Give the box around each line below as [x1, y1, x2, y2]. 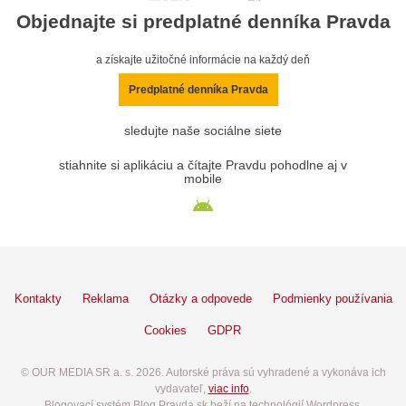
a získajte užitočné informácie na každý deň [96, 53, 310, 67]
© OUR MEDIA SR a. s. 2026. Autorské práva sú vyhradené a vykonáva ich [20, 366, 386, 380]
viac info [208, 382, 249, 396]
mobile [184, 172, 222, 187]
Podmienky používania [272, 292, 392, 306]
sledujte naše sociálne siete [124, 124, 282, 139]
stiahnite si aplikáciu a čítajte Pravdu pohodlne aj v [59, 159, 347, 173]
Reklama [82, 292, 129, 306]
